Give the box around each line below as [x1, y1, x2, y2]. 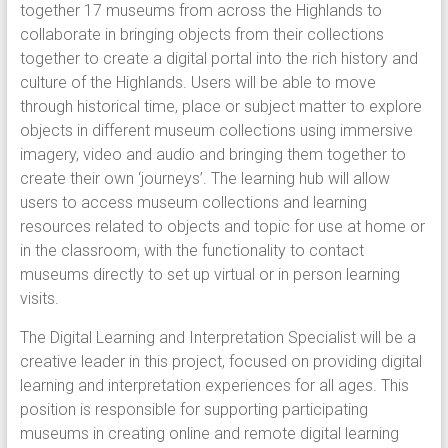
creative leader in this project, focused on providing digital [19, 352, 422, 371]
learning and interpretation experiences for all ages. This [19, 376, 409, 395]
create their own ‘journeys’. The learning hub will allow [19, 169, 390, 188]
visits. [19, 289, 63, 308]
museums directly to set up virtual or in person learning [19, 265, 400, 284]
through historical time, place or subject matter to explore [19, 97, 422, 116]
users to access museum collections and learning [19, 193, 367, 212]
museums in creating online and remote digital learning [19, 424, 399, 443]
